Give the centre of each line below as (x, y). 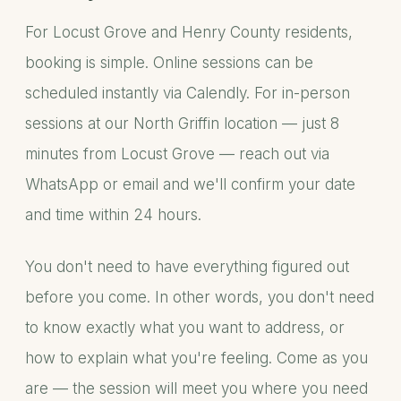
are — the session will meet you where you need (196, 388)
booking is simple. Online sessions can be (169, 63)
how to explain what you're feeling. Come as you (196, 358)
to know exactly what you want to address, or (185, 328)
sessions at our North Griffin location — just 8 (182, 124)
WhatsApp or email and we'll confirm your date (190, 184)
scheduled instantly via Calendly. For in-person (188, 93)
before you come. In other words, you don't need (200, 297)
